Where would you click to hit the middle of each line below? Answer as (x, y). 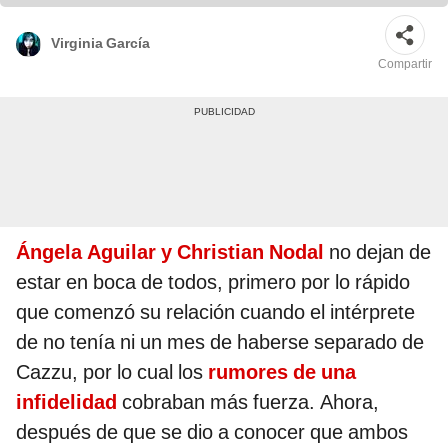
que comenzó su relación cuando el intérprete (215, 312)
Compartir (405, 64)
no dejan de (377, 252)
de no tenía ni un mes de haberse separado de (220, 342)
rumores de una (282, 372)
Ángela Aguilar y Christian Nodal (170, 252)
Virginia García (100, 42)
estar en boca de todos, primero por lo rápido (213, 282)
